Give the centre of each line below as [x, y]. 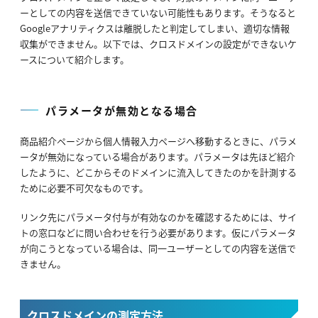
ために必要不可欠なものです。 [84, 188]
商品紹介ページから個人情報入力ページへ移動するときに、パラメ [158, 141]
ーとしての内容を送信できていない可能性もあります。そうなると [158, 13]
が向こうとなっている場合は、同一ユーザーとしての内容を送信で [158, 248]
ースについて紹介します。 [75, 60]
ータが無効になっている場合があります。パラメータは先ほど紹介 [158, 157]
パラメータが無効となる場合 [122, 111]
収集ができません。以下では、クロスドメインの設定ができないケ [158, 44]
